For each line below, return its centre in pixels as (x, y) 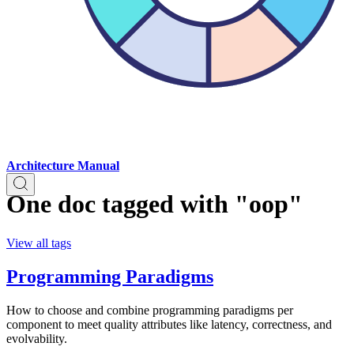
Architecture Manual (63, 166)
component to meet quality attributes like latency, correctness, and (169, 324)
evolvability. (37, 338)
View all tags (39, 243)
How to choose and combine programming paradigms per (150, 310)
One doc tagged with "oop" (154, 204)
